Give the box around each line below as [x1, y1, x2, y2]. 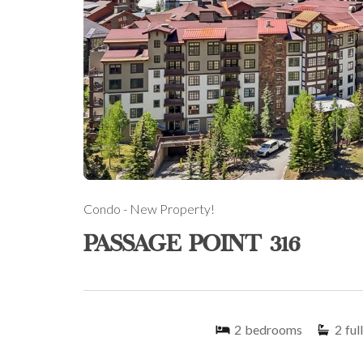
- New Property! [121, 201, 215, 217]
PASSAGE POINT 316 [83, 235, 300, 258]
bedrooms [245, 322, 302, 338]
